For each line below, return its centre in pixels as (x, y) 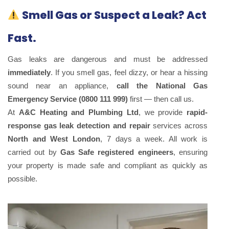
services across (179, 125)
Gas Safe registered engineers (117, 152)
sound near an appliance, (62, 85)
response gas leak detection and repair (79, 125)
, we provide (162, 112)
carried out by (34, 152)
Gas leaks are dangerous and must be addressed (108, 59)
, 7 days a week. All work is (154, 139)
